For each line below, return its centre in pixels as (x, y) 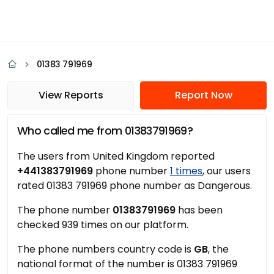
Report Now (203, 95)
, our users (227, 171)
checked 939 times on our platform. (103, 225)
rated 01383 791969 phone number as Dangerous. (135, 186)
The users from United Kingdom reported (116, 156)
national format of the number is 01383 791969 (127, 264)
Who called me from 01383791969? (105, 131)
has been (199, 210)
